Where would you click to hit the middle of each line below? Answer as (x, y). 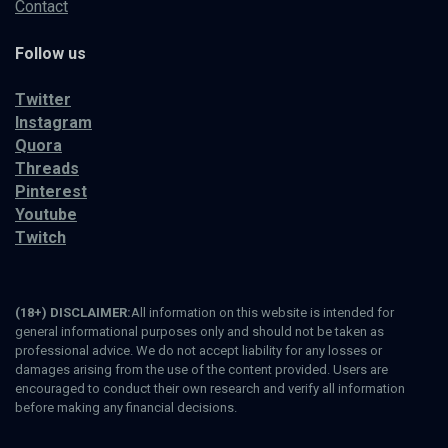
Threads (47, 169)
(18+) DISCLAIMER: (73, 312)
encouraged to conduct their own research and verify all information (210, 388)
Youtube (46, 215)
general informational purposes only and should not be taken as (199, 331)
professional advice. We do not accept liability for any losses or (198, 350)
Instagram (53, 123)
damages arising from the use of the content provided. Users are (201, 369)
